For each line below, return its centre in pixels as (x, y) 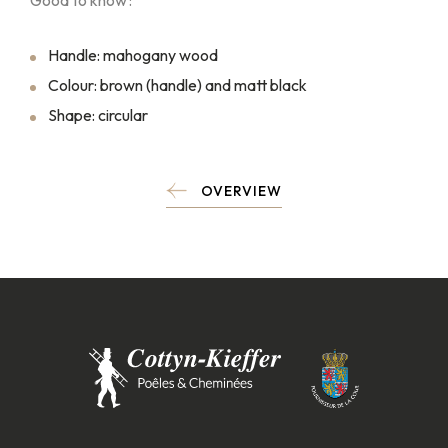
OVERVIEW (241, 191)
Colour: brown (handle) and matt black (177, 85)
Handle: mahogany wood (133, 55)
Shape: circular (98, 115)
